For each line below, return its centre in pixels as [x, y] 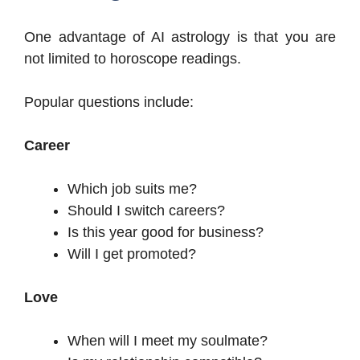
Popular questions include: [109, 102]
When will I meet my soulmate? [168, 341]
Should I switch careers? [146, 211]
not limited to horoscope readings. [133, 59]
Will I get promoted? [132, 254]
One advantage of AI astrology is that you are [180, 37]
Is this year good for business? [166, 233]
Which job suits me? [132, 189]
